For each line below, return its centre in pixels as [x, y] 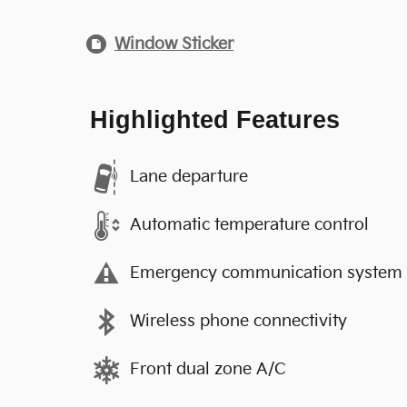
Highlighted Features [215, 119]
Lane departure [189, 177]
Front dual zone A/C [208, 369]
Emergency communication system [266, 273]
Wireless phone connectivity [238, 321]
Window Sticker [174, 44]
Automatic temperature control [249, 225]
